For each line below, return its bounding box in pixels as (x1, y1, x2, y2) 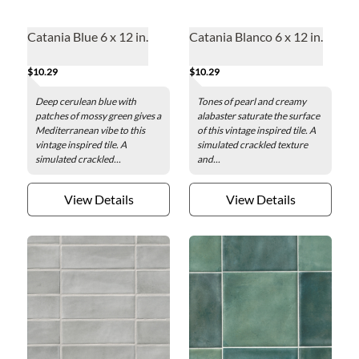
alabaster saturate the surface (197, 110, 320, 122)
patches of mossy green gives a (35, 110, 161, 122)
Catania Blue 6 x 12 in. (27, 29, 148, 44)
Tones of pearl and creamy (197, 95, 306, 107)
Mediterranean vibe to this (35, 124, 145, 136)
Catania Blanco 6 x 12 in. (189, 29, 323, 44)
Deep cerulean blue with (35, 95, 136, 107)
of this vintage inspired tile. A (197, 124, 316, 136)
